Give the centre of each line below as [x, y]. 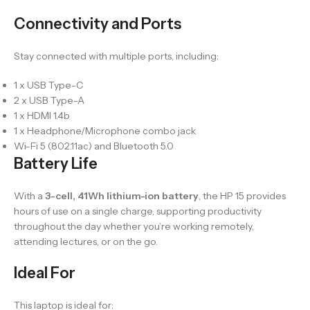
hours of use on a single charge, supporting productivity [138, 211]
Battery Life [56, 163]
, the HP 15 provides [242, 195]
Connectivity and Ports [98, 24]
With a [29, 195]
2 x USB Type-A [49, 100]
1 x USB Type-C [48, 85]
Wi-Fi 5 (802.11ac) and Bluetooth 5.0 [94, 146]
